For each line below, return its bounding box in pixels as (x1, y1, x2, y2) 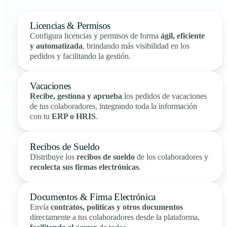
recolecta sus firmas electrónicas (30, 162, 139, 171)
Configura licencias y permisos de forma (30, 31, 161, 40)
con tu (30, 112, 52, 121)
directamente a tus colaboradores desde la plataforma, (30, 212, 200, 221)
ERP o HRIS (52, 112, 96, 121)
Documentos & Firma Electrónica (30, 191, 156, 202)
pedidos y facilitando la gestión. (30, 51, 131, 60)
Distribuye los (30, 152, 77, 161)
